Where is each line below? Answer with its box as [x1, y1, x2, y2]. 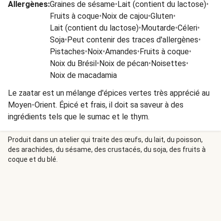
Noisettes [151, 59, 186, 68]
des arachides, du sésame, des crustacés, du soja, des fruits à [8, 146, 206, 153]
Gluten [150, 11, 173, 21]
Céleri [178, 23, 197, 33]
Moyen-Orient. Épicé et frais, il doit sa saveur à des [8, 100, 184, 110]
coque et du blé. [8, 155, 58, 163]
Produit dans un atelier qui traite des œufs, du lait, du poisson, [8, 136, 203, 144]
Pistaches [50, 47, 85, 56]
